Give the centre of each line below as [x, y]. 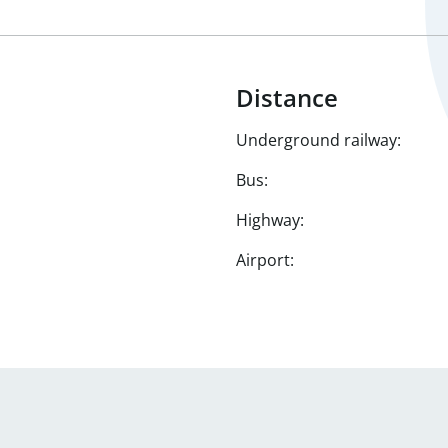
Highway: [270, 220]
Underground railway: [318, 140]
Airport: [265, 260]
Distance [287, 97]
